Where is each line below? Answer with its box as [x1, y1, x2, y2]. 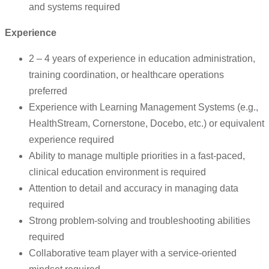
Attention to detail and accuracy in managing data [29, 183, 238, 194]
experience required [29, 134, 114, 145]
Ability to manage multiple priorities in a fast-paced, [29, 151, 245, 162]
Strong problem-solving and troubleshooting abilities [29, 216, 250, 226]
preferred [29, 86, 67, 97]
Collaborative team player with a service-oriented [29, 248, 237, 259]
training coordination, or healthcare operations [29, 70, 224, 80]
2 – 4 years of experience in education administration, [29, 53, 255, 64]
